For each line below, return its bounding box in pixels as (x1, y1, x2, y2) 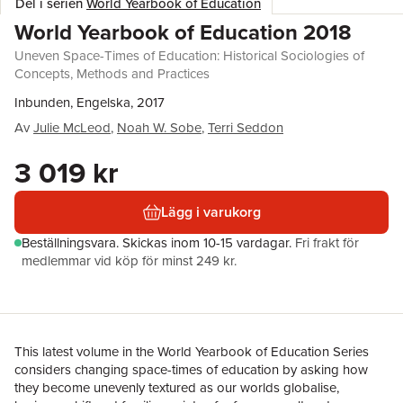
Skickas (122, 233, 171, 253)
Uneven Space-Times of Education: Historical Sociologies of (14, 46, 364, 66)
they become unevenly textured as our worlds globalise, (14, 378, 339, 398)
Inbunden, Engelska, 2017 (14, 93, 165, 112)
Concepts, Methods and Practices (14, 64, 210, 84)
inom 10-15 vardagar (171, 233, 289, 253)
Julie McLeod (33, 118, 111, 138)
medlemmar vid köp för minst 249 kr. (22, 251, 237, 271)
